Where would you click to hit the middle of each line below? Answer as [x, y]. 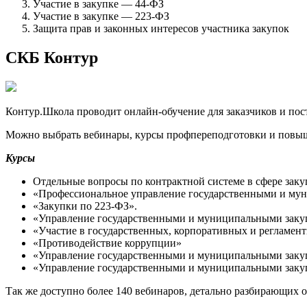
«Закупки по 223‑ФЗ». [85, 206]
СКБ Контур [52, 57]
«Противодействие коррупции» [107, 243]
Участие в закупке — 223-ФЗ [101, 16]
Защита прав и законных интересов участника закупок [161, 28]
